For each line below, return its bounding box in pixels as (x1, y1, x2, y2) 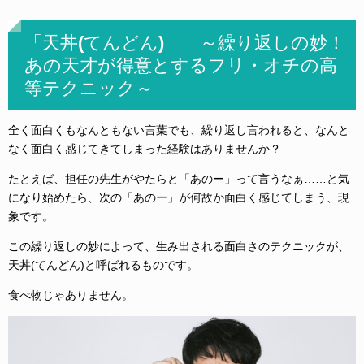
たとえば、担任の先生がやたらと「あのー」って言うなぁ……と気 (8, 172, 349, 186)
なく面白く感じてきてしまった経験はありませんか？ (8, 142, 281, 156)
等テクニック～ (24, 78, 154, 99)
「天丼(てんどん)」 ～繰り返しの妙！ (24, 32, 345, 54)
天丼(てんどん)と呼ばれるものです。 (8, 258, 198, 272)
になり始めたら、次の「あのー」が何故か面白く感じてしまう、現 (8, 191, 349, 205)
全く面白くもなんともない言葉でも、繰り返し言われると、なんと (8, 123, 349, 137)
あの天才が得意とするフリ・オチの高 (24, 55, 337, 76)
